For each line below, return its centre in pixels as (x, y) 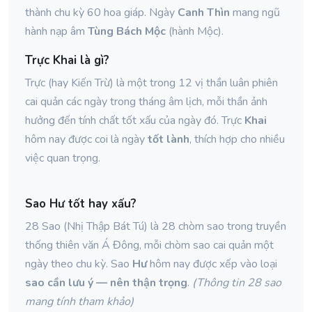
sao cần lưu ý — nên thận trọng (106, 283)
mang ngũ (255, 13)
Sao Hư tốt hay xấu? (81, 204)
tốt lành (169, 139)
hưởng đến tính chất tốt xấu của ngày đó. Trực (135, 120)
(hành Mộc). (195, 31)
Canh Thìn (204, 13)
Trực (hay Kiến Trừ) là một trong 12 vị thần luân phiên (151, 83)
